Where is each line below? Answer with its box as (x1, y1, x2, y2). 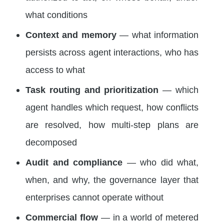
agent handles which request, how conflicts (25, 102, 198, 112)
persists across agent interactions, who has (25, 47, 198, 57)
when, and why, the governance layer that (25, 174, 198, 185)
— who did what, (122, 157, 198, 167)
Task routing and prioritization (25, 84, 159, 95)
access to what (25, 64, 85, 75)
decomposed (25, 137, 77, 147)
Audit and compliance (25, 157, 122, 167)
